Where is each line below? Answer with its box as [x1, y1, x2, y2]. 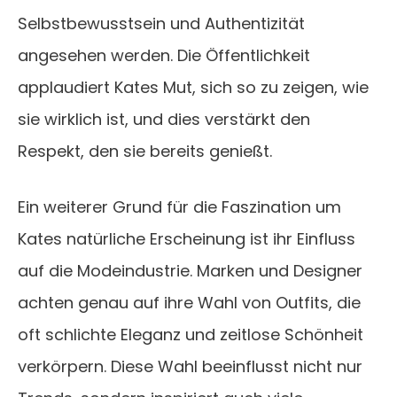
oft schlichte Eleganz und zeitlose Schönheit [18, 323, 363, 346]
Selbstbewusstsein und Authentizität [18, 12, 305, 35]
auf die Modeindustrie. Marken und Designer [18, 260, 362, 283]
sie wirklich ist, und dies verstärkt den [18, 108, 310, 131]
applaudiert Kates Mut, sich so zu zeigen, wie [18, 76, 369, 99]
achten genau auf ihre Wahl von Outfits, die [18, 292, 361, 315]
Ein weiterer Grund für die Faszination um [18, 196, 341, 219]
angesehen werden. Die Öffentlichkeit [18, 44, 310, 67]
